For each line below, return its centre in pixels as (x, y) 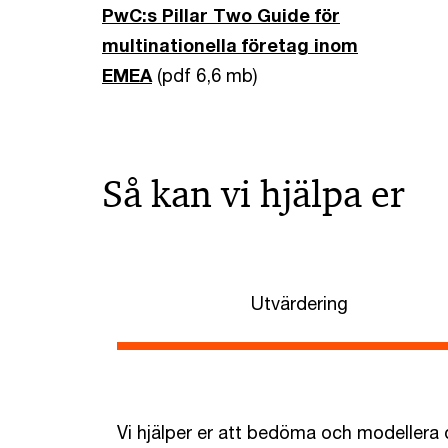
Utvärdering (299, 303)
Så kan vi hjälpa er (253, 194)
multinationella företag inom (230, 45)
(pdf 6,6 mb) (204, 75)
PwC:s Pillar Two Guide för (221, 15)
